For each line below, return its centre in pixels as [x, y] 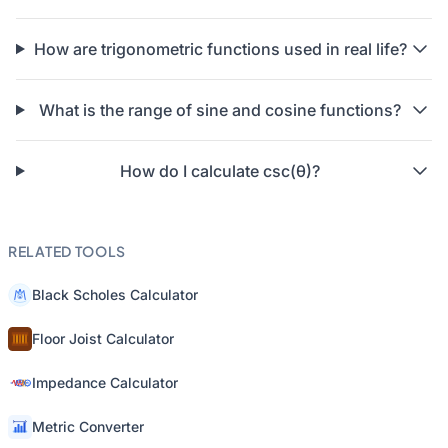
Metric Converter [88, 426]
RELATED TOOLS [67, 251]
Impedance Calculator [105, 382]
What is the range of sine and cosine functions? [220, 110]
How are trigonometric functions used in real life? [220, 49]
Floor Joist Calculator [103, 338]
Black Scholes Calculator [115, 294]
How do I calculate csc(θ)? [220, 171]
